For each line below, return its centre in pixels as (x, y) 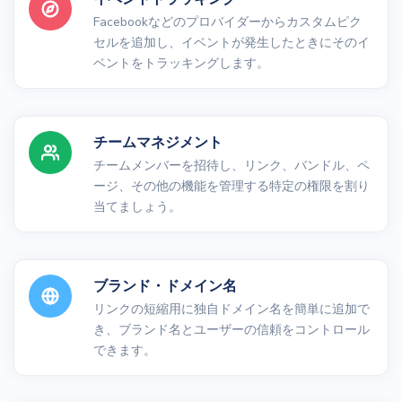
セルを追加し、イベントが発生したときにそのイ (232, 42)
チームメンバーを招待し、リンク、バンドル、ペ (232, 165)
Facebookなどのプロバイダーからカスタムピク (227, 22)
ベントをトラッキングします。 (181, 63)
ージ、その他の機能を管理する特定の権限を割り (232, 186)
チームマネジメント (158, 142)
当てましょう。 (137, 206)
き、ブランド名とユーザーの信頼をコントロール (232, 329)
